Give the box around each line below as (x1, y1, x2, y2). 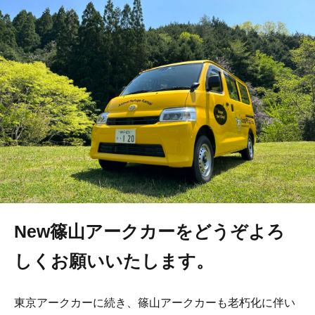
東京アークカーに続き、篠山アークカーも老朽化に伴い (14, 296, 295, 309)
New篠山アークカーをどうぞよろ (14, 221, 285, 241)
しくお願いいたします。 (14, 251, 214, 271)
